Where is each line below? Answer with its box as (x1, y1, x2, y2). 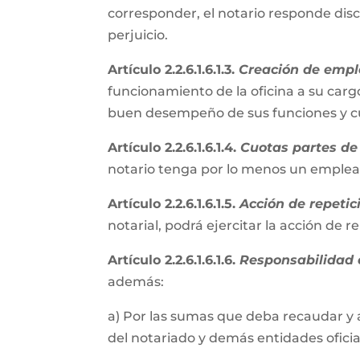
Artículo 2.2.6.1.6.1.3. (108, 62, 239, 77)
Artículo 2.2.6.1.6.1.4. (108, 140, 241, 155)
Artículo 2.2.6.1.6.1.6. (108, 252, 240, 268)
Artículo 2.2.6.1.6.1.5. (108, 196, 240, 211)
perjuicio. (108, 27, 172, 43)
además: (108, 274, 168, 289)
